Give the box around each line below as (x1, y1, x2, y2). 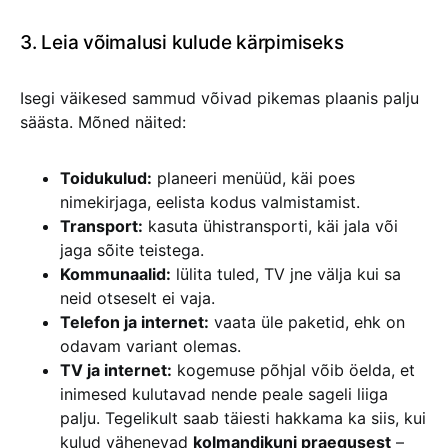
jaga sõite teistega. (60, 240, 204, 260)
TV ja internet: (60, 360, 172, 380)
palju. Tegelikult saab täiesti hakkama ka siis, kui (60, 408, 426, 428)
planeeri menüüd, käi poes (152, 168, 355, 188)
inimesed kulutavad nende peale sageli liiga (60, 384, 388, 404)
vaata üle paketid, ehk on (209, 312, 405, 332)
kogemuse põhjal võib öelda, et (172, 360, 415, 380)
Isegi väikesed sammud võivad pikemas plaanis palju (20, 88, 419, 108)
